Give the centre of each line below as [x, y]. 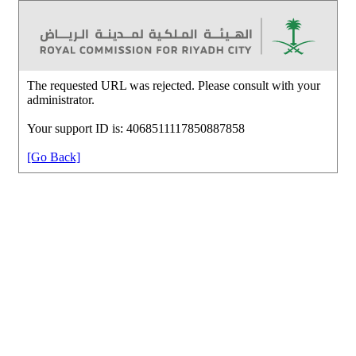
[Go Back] [54, 157]
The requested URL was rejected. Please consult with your [174, 85]
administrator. [61, 99]
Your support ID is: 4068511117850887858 [136, 128]
